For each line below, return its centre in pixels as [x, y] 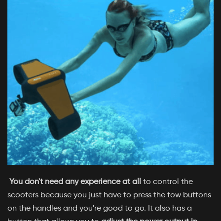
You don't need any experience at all [74, 182]
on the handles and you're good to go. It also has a [100, 208]
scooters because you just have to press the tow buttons [109, 195]
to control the [167, 182]
